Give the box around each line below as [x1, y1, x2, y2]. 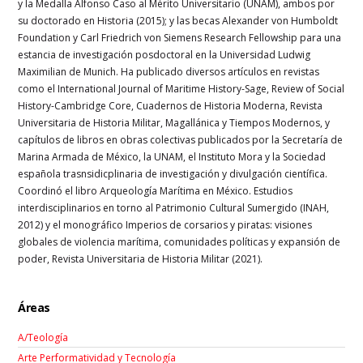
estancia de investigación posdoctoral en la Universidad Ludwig [18, 47, 311, 62]
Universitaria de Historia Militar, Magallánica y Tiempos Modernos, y [18, 115, 331, 130]
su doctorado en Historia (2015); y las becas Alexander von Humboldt [18, 13, 339, 28]
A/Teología [18, 330, 69, 344]
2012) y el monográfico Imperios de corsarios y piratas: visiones [18, 217, 313, 232]
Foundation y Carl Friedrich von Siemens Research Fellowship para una [18, 30, 342, 45]
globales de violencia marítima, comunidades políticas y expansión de [18, 234, 341, 249]
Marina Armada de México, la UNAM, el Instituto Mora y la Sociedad [18, 149, 327, 164]
